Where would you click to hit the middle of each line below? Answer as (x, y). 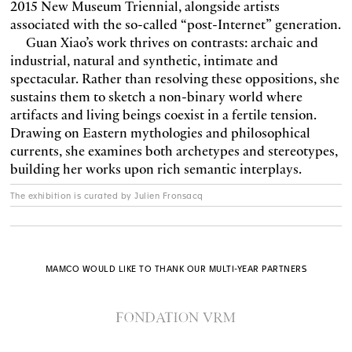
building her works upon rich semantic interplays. (156, 168)
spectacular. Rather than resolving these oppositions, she (174, 78)
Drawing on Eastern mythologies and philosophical (160, 132)
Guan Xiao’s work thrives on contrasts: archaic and (172, 42)
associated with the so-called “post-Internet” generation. (175, 24)
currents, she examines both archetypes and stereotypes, (174, 150)
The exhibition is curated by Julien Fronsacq (106, 196)
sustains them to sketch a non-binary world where (156, 96)
